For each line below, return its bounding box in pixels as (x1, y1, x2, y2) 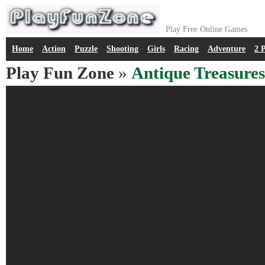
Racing (174, 44, 199, 53)
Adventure (208, 44, 245, 53)
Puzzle (75, 44, 98, 53)
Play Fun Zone (6, 63, 114, 82)
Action (42, 44, 66, 53)
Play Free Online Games (166, 25, 247, 34)
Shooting (106, 44, 138, 53)
